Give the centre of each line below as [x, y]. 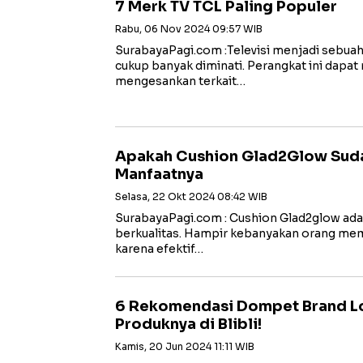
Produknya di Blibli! [188, 324]
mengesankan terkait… [180, 81]
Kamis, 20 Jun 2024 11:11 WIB [185, 346]
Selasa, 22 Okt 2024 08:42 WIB [191, 196]
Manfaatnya [159, 174]
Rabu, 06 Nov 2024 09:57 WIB [189, 29]
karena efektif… [159, 249]
